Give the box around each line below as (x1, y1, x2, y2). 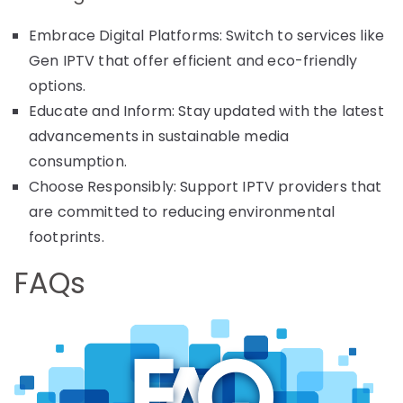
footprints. (29, 226, 104, 247)
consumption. (29, 150, 127, 172)
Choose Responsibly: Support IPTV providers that (29, 175, 382, 197)
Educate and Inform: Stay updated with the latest (29, 100, 384, 121)
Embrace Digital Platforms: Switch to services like (29, 24, 385, 46)
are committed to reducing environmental (29, 201, 336, 222)
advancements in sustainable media (29, 125, 290, 147)
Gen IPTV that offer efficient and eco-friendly (29, 49, 358, 71)
